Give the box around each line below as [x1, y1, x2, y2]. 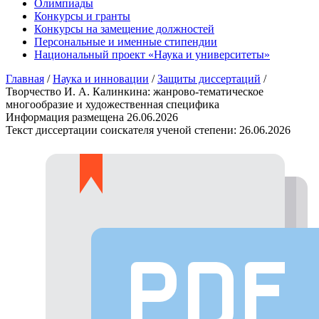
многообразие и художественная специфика [6, 98, 219, 110]
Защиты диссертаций [157, 72, 261, 85]
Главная [6, 72, 44, 85]
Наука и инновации [53, 72, 149, 85]
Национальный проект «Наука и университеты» [34, 48, 270, 61]
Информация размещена [6, 110, 124, 123]
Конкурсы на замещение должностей [34, 22, 214, 35]
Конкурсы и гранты [34, 9, 130, 22]
